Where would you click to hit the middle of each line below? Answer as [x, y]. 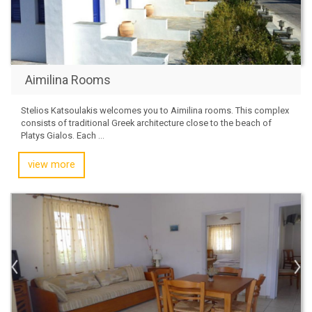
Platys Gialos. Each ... [63, 135]
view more [52, 164]
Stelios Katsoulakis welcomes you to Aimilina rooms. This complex [155, 110]
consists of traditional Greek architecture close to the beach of [146, 123]
